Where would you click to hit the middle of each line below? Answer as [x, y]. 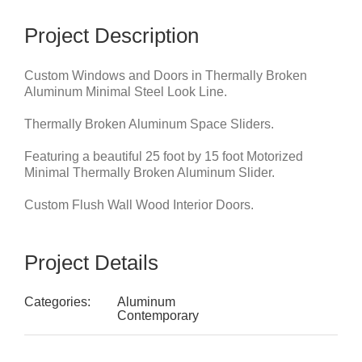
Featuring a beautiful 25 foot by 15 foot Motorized [164, 157]
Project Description [112, 36]
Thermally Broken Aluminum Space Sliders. [149, 124]
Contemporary [158, 316]
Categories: [57, 302]
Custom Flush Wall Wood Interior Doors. [139, 205]
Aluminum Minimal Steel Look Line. [126, 92]
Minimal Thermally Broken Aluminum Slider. [149, 173]
